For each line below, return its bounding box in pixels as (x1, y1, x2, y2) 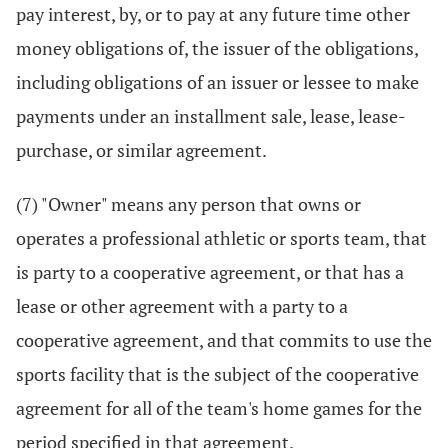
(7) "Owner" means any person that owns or (16, 192, 361, 216)
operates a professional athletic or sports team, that (16, 226, 427, 250)
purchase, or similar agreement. (16, 138, 267, 162)
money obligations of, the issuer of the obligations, (16, 36, 418, 60)
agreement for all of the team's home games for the (16, 396, 422, 420)
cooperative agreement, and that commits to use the (16, 328, 432, 352)
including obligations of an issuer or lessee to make (16, 70, 419, 94)
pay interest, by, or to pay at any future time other (16, 2, 410, 26)
